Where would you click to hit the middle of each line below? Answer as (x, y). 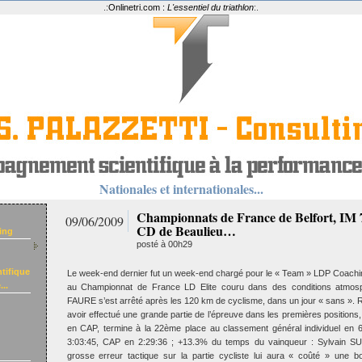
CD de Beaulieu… (186, 231)
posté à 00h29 (164, 244)
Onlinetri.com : (138, 7)
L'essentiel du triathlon (210, 7)
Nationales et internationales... (181, 189)
